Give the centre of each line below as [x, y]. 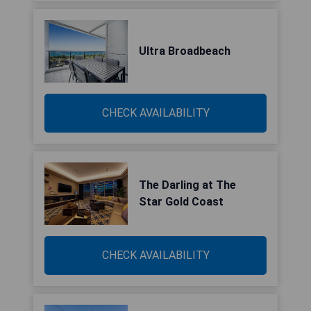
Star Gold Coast [181, 202]
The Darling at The [187, 185]
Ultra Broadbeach [185, 51]
